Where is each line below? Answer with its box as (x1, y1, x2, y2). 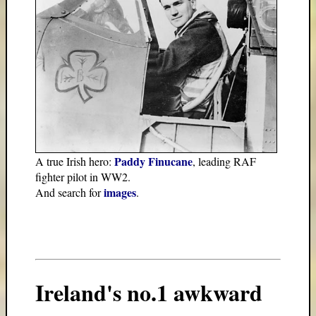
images (104, 184, 136, 201)
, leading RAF (193, 154, 256, 169)
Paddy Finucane (114, 153, 193, 170)
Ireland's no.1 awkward (35, 275, 262, 309)
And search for (35, 185, 104, 200)
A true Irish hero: (35, 154, 114, 169)
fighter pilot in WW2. (35, 169, 130, 185)
